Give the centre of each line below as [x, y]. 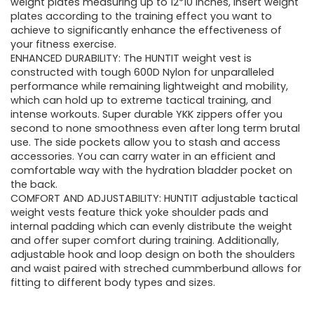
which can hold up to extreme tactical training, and [141, 101]
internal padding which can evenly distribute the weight [151, 227]
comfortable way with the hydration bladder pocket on [151, 171]
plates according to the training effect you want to [141, 16]
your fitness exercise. [63, 45]
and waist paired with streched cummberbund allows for [156, 269]
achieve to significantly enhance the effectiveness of [146, 30]
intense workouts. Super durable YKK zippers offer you [146, 115]
